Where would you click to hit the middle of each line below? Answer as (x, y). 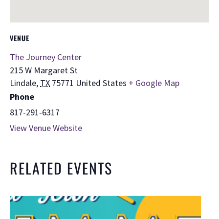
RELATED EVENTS (61, 168)
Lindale (23, 83)
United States (101, 83)
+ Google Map (154, 83)
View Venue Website (46, 128)
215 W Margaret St (44, 70)
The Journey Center (46, 57)
